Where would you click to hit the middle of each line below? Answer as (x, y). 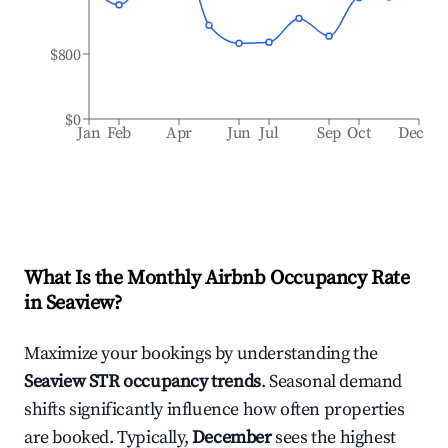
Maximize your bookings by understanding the (201, 353)
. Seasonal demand (331, 381)
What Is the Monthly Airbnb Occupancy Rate (217, 278)
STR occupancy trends (173, 381)
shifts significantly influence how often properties (214, 409)
